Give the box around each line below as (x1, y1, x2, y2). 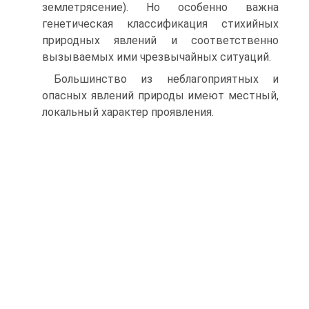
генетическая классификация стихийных (42, 17, 279, 30)
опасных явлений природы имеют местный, (42, 89, 279, 102)
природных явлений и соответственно (42, 34, 279, 47)
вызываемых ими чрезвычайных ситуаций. (42, 50, 271, 63)
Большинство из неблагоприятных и (54, 72, 279, 86)
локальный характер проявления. (42, 106, 214, 119)
